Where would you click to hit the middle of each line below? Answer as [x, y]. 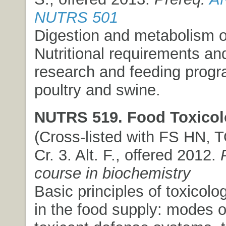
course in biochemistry [112, 173]
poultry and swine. [97, 90]
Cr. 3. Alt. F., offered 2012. [127, 155]
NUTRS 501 [76, 17]
